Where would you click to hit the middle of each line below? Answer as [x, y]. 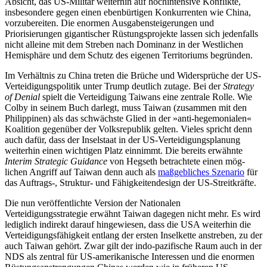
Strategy [238, 86]
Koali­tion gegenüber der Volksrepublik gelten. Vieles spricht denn [128, 129]
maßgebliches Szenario [201, 172]
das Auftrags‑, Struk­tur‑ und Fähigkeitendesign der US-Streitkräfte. [131, 183]
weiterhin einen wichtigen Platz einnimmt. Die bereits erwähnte [124, 151]
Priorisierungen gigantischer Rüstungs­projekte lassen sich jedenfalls [131, 34]
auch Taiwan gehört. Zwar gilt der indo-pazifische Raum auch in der [133, 246]
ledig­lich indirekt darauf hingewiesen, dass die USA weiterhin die [128, 225]
